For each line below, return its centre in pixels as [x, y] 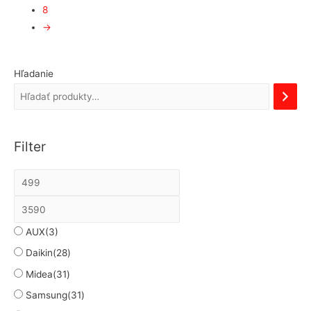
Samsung [47, 295]
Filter [30, 146]
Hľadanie [34, 74]
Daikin [39, 253]
